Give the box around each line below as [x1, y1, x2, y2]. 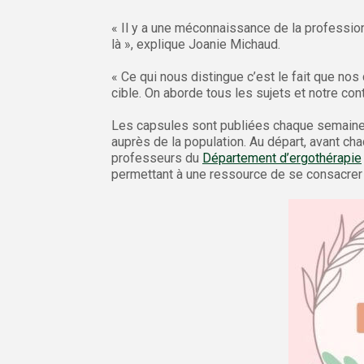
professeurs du [111, 149, 202, 166]
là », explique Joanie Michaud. [111, 36, 280, 52]
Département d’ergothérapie [202, 149, 362, 166]
